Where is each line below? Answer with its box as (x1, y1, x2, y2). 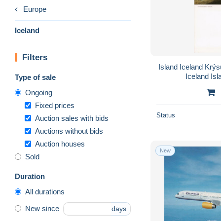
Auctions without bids (35, 126, 103, 135)
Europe (23, 4, 46, 13)
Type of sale (15, 73, 56, 81)
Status (156, 111, 175, 119)
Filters (22, 52, 47, 62)
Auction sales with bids (35, 113, 109, 122)
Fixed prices (35, 101, 74, 110)
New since (25, 204, 59, 213)
